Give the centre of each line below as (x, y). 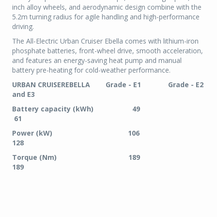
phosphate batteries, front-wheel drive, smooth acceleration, (108, 51)
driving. (23, 27)
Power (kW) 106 (102, 133)
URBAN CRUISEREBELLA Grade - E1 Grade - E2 (108, 85)
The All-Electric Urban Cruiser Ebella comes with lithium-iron (105, 41)
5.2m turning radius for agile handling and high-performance (106, 17)
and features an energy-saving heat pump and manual (97, 61)
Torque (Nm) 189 (102, 157)
